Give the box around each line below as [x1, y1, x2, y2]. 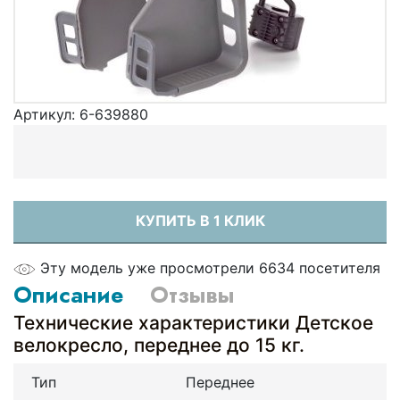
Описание [13, 278, 123, 311]
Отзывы [150, 278, 234, 311]
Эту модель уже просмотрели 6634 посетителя [40, 258, 380, 277]
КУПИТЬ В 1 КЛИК [135, 211, 265, 229]
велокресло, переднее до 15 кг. [13, 333, 304, 356]
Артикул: [13, 104, 79, 123]
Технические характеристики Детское [13, 311, 373, 334]
